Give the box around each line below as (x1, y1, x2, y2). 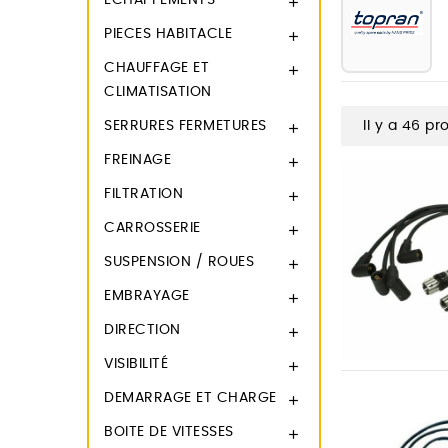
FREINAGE (104, 153, 171, 167)
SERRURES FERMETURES (104, 119, 267, 133)
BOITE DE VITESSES (104, 425, 234, 439)
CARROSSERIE (104, 221, 201, 235)
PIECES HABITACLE (104, 27, 232, 41)
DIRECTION (104, 323, 181, 337)
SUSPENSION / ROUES (104, 255, 254, 269)
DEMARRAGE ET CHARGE (104, 391, 277, 405)
